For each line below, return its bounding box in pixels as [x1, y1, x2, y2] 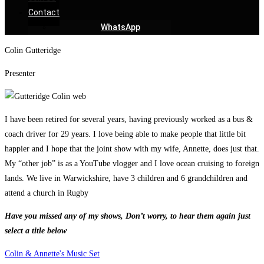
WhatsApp [101, 22, 140, 32]
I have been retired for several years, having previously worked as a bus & [5, 115, 253, 124]
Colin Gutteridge [5, 46, 61, 55]
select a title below [5, 226, 67, 235]
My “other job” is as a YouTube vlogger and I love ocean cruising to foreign [5, 159, 259, 168]
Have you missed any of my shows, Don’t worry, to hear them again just [5, 212, 250, 220]
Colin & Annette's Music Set [5, 249, 100, 258]
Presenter [5, 69, 35, 78]
